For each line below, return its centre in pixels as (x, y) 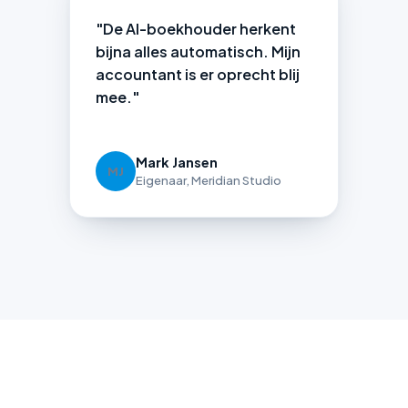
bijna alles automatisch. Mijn (198, 52)
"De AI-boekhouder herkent (196, 29)
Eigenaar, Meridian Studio (209, 181)
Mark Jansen (177, 163)
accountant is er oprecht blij (198, 75)
